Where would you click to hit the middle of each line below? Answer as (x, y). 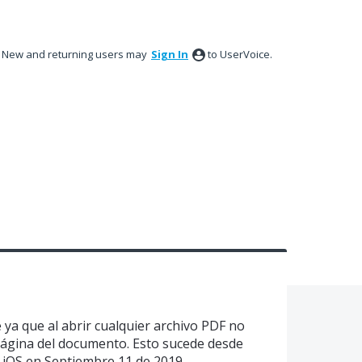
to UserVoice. (240, 54)
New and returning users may (76, 54)
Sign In (170, 54)
